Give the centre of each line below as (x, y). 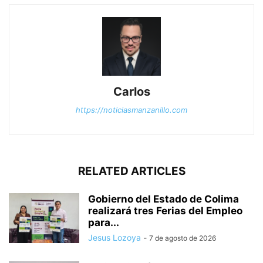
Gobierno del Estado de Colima (163, 199)
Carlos (131, 92)
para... (104, 223)
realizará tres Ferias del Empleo (165, 211)
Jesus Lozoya (114, 238)
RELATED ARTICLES (131, 171)
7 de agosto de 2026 (183, 238)
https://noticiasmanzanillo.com (131, 110)
